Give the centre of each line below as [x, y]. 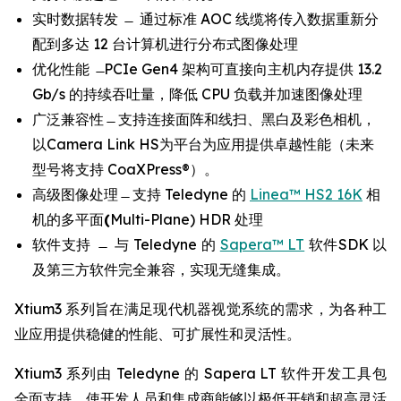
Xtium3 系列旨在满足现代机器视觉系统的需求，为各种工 [200, 309]
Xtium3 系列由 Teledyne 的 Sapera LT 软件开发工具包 [200, 373]
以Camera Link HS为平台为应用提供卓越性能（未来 [203, 144]
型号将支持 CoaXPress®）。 [125, 169]
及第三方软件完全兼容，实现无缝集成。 [161, 269]
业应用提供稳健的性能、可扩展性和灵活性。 [158, 334]
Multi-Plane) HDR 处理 [187, 219]
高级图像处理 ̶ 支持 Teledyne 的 [141, 194]
